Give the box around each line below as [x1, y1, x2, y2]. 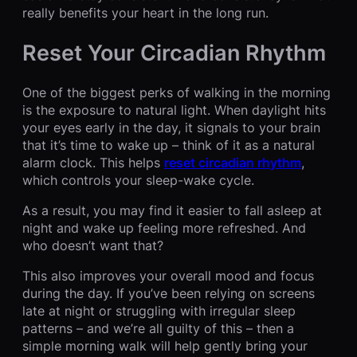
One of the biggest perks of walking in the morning [22, 84, 331, 100]
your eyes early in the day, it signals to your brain [22, 119, 320, 135]
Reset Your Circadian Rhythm [22, 39, 326, 67]
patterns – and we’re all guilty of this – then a [22, 320, 294, 336]
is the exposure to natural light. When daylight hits [22, 101, 326, 118]
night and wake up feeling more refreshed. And [22, 219, 306, 236]
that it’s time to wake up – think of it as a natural [22, 136, 315, 153]
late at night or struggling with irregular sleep [22, 302, 296, 319]
